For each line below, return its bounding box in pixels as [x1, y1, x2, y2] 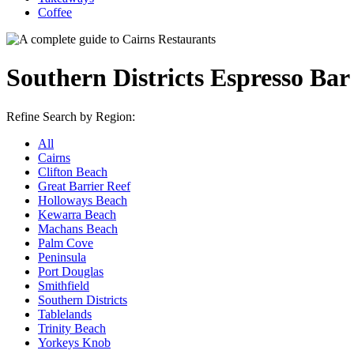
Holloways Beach [38, 193, 127, 207]
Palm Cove [38, 235, 93, 250]
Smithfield [38, 278, 89, 292]
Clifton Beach [38, 164, 107, 179]
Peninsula [38, 250, 86, 264]
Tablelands [38, 307, 92, 321]
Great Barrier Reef [38, 179, 130, 193]
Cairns [38, 150, 70, 164]
